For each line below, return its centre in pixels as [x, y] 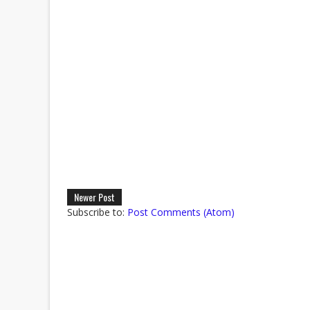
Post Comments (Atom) [181, 212]
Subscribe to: [97, 212]
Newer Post [94, 197]
